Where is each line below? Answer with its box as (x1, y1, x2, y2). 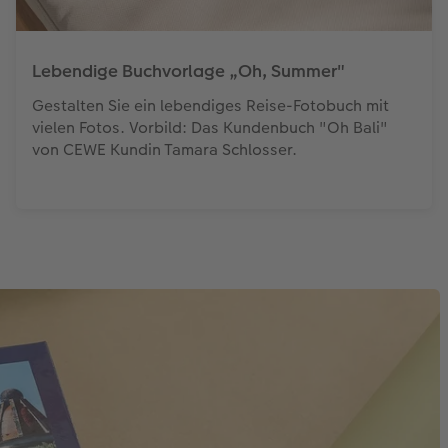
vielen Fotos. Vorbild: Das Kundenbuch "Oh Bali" (31, 115, 388, 139)
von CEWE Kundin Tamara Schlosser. (31, 137, 297, 161)
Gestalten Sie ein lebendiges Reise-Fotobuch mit (31, 93, 389, 117)
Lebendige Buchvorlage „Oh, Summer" (31, 58, 345, 83)
